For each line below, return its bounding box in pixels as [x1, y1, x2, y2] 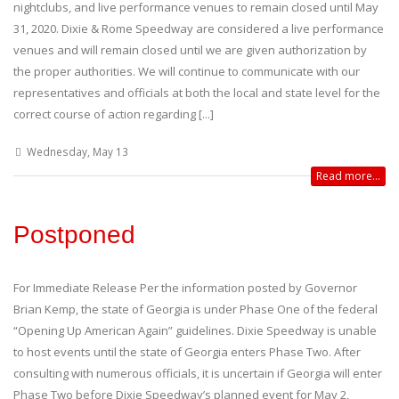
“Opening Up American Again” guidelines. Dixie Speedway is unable [13, 322, 377, 338]
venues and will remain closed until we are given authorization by [13, 41, 367, 58]
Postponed [13, 220, 135, 248]
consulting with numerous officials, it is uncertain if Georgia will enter [13, 364, 382, 381]
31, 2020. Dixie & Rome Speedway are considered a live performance [13, 20, 384, 37]
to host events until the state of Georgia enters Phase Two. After [13, 343, 361, 360]
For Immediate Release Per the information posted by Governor [13, 279, 357, 296]
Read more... [316, 167, 380, 183]
